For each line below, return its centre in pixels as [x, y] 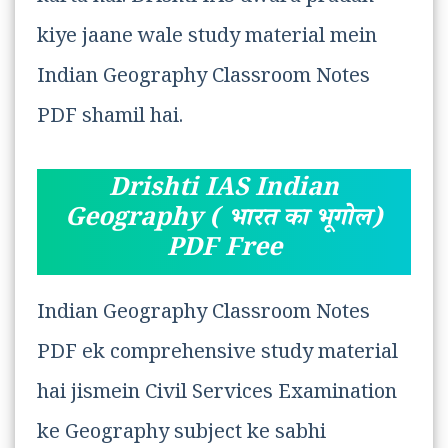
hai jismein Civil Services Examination [217, 395]
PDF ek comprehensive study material [217, 355]
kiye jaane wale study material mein [207, 39]
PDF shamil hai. [110, 119]
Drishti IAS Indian [224, 192]
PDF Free [224, 252]
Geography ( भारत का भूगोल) [224, 222]
